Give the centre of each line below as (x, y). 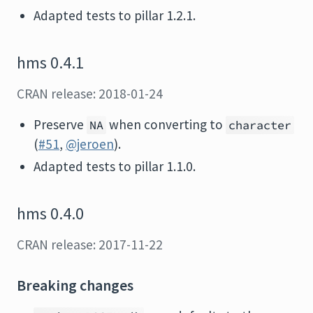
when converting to (166, 124)
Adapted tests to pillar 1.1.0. (115, 166)
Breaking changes (75, 285)
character (260, 125)
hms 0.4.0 (50, 214)
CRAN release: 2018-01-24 (90, 94)
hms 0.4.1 (50, 63)
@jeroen (90, 144)
